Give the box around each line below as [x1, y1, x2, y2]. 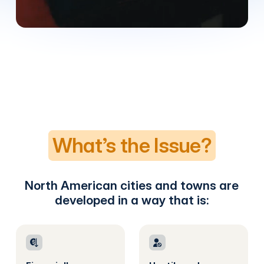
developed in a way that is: [54, 192, 209, 207]
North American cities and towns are [25, 177, 239, 193]
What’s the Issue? [52, 133, 212, 157]
